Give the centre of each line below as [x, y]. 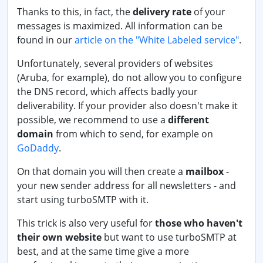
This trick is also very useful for [86, 223]
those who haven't [199, 223]
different [188, 120]
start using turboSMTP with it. [83, 200]
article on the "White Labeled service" [157, 40]
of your [208, 12]
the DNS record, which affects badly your [107, 92]
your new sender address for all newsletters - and [127, 186]
